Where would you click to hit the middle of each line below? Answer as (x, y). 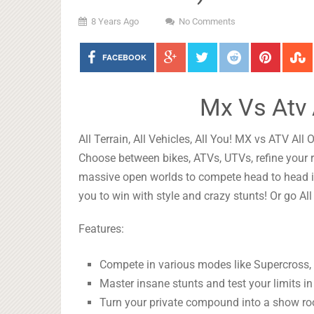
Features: (101, 229)
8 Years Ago (115, 21)
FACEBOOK (124, 57)
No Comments (207, 21)
